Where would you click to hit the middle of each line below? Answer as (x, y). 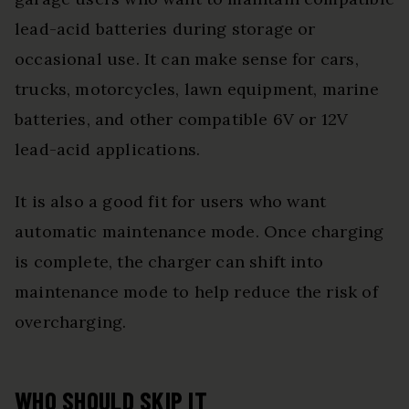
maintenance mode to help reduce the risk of (196, 292)
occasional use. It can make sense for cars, (187, 59)
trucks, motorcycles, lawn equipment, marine (197, 89)
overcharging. (71, 322)
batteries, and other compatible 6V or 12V (182, 120)
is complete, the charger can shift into (169, 262)
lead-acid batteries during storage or (165, 29)
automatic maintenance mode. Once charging (199, 232)
